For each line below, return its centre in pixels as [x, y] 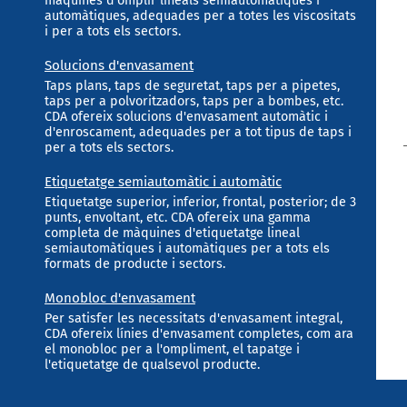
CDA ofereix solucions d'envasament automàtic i [186, 116]
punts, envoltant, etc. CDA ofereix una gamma [177, 217]
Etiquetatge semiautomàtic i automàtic [163, 181]
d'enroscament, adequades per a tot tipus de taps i [198, 132]
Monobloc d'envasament [119, 298]
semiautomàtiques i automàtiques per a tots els [187, 248]
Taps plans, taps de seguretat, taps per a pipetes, [192, 85]
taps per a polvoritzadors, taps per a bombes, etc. [194, 101]
